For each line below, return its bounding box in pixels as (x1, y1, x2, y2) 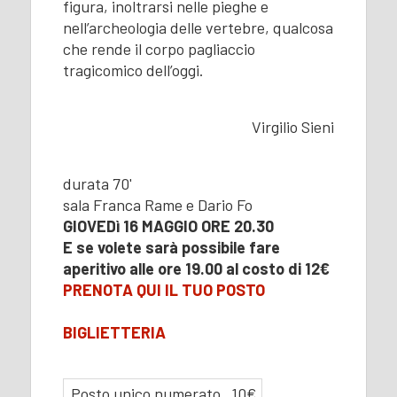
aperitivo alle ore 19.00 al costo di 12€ (62, 258, 330, 278)
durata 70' (62, 173, 132, 193)
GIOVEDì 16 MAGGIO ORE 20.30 (62, 215, 274, 236)
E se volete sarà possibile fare (62, 237, 280, 257)
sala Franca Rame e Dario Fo (62, 194, 253, 214)
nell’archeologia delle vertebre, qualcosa (62, 17, 333, 37)
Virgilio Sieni (252, 116, 335, 136)
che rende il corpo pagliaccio (62, 38, 255, 58)
